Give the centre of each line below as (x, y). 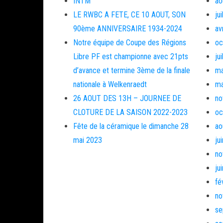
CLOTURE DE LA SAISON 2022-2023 (130, 112)
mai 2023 (88, 140)
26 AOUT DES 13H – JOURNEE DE (127, 98)
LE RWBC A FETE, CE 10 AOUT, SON (129, 15)
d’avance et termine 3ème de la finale (132, 70)
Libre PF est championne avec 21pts (131, 56)
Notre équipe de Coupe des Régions (130, 43)
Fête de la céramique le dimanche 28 (131, 126)
